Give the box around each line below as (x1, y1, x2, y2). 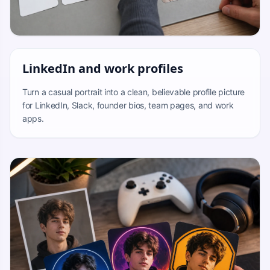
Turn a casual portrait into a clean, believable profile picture (22, 87, 245, 97)
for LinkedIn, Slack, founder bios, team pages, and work (22, 100, 234, 110)
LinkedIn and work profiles (22, 60, 183, 77)
